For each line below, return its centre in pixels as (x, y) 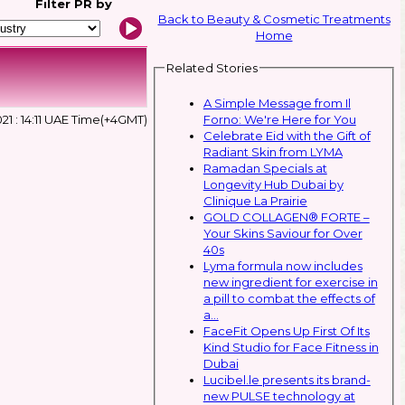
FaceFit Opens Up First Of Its (286, 330)
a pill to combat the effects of (289, 298)
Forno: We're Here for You (279, 119)
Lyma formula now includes (283, 265)
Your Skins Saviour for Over (283, 233)
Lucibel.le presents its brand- (287, 379)
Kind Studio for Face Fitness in (291, 347)
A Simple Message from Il (277, 103)
